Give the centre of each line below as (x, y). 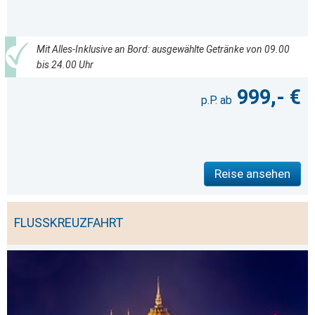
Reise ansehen (252, 174)
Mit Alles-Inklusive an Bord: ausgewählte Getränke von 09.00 (163, 49)
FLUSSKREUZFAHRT (69, 223)
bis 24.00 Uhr (65, 64)
